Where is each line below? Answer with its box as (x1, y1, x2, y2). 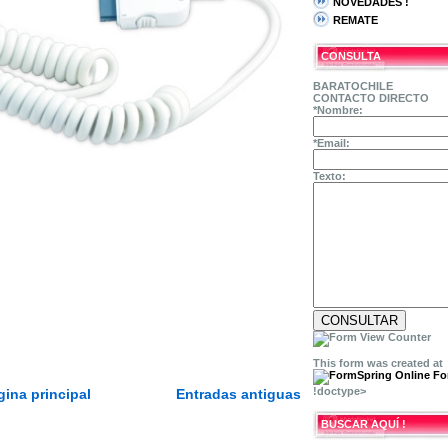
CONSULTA (321, 50, 381, 62)
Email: (317, 137, 350, 149)
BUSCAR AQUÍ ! (321, 418, 406, 430)
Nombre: (317, 104, 363, 116)
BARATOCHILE (313, 80, 393, 92)
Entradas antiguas (176, 386, 301, 403)
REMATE (333, 14, 378, 26)
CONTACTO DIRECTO (313, 92, 429, 104)
